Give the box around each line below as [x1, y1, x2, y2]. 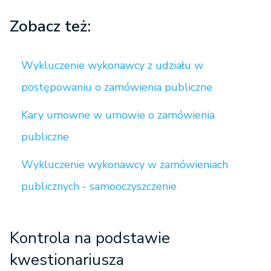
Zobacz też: [10, 16, 91, 38]
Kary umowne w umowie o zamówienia [21, 108, 215, 123]
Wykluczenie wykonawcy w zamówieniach [21, 157, 228, 172]
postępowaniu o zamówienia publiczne [21, 80, 212, 95]
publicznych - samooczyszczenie [21, 179, 177, 194]
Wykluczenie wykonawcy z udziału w [21, 58, 203, 73]
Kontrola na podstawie [10, 227, 170, 249]
